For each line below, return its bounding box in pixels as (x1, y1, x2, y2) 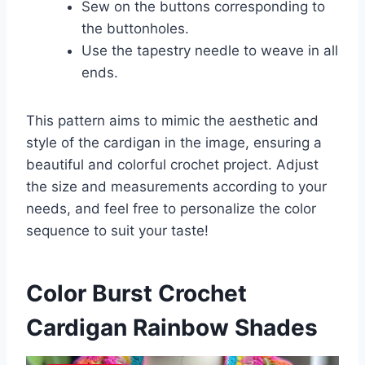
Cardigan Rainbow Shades (26, 313, 318, 341)
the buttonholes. (81, 20, 189, 37)
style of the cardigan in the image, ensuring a (26, 134, 322, 151)
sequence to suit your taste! (26, 222, 209, 239)
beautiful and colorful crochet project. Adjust (26, 156, 319, 173)
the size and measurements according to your (26, 178, 327, 195)
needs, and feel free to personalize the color (26, 200, 316, 217)
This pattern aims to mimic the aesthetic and (26, 112, 319, 129)
